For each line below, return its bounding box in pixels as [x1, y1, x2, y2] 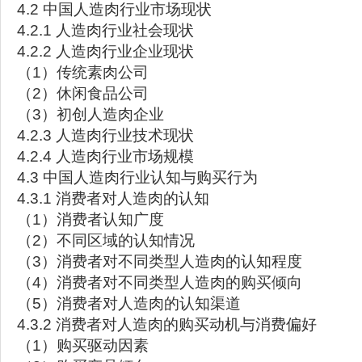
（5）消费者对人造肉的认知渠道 [17, 295, 241, 312]
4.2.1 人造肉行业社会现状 [17, 22, 194, 39]
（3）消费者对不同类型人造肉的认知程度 [17, 253, 302, 270]
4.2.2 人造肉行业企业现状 [17, 43, 194, 60]
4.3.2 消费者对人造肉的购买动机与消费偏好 [17, 316, 317, 333]
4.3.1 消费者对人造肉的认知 [17, 190, 209, 207]
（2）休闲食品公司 [17, 85, 149, 102]
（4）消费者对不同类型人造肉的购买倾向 [17, 274, 302, 291]
